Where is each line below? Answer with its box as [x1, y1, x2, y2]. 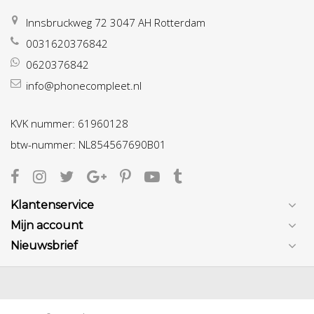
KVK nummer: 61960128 [11, 116, 128, 130]
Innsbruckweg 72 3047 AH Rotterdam [26, 15, 205, 29]
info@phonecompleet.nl [26, 78, 142, 93]
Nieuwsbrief [11, 238, 78, 252]
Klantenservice [11, 198, 94, 212]
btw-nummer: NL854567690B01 [11, 137, 166, 151]
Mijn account [11, 218, 83, 232]
